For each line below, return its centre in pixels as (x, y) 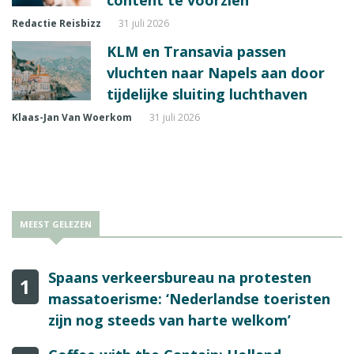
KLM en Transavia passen (196, 51)
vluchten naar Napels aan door (216, 72)
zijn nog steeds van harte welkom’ (169, 320)
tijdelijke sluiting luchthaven (207, 94)
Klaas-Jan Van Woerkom (72, 117)
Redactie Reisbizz (56, 23)
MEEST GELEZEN (56, 224)
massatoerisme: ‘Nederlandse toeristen (189, 298)
